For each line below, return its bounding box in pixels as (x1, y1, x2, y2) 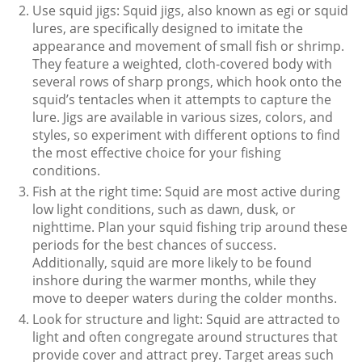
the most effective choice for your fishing (32, 143, 281, 162)
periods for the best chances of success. (32, 235, 276, 254)
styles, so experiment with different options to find (32, 125, 340, 144)
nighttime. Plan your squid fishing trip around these (32, 217, 347, 236)
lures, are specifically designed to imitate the (32, 19, 303, 37)
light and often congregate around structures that (32, 327, 338, 346)
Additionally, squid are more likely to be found (32, 253, 312, 271)
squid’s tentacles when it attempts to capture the (32, 90, 331, 108)
